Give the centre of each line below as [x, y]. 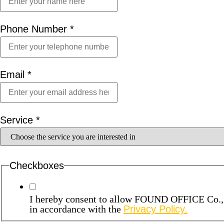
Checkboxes [37, 165]
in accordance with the [76, 209]
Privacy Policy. [155, 209]
